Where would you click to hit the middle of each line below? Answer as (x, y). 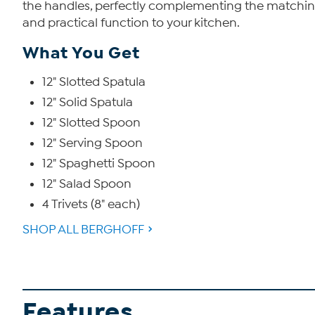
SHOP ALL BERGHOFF (83, 230)
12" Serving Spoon (92, 143)
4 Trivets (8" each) (91, 205)
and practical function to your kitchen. (131, 23)
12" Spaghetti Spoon (99, 164)
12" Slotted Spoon (91, 123)
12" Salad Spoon (87, 184)
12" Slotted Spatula (94, 82)
